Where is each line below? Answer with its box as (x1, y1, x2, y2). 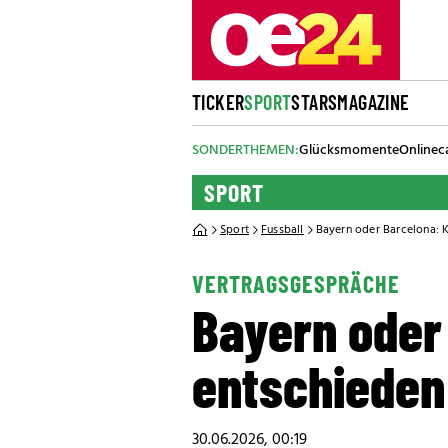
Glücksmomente (299, 139, 399, 162)
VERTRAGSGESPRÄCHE (192, 269, 400, 298)
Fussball (261, 220, 304, 240)
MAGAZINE (337, 90, 410, 114)
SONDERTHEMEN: (192, 139, 299, 162)
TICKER (192, 90, 245, 114)
